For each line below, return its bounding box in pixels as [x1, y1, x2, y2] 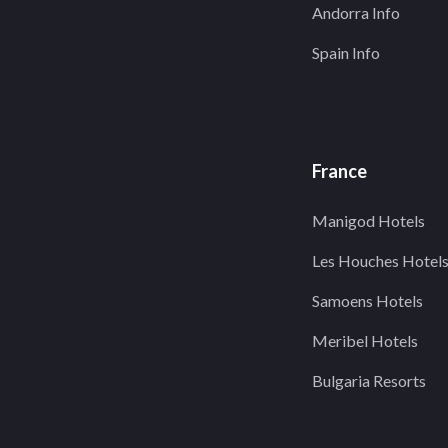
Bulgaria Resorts [312, 371, 426, 390]
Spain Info [312, 43, 380, 62]
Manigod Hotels [312, 211, 425, 230]
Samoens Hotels [312, 291, 423, 310]
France [312, 160, 367, 182]
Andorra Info [312, 3, 400, 22]
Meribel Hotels [312, 331, 418, 350]
